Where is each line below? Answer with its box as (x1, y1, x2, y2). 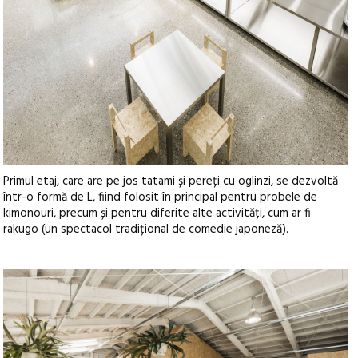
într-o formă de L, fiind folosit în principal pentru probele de (3, 188, 318, 208)
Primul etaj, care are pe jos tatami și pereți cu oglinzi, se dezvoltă (3, 172, 339, 192)
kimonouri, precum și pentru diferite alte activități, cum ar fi (3, 204, 312, 224)
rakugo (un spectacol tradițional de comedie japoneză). (3, 220, 289, 240)
